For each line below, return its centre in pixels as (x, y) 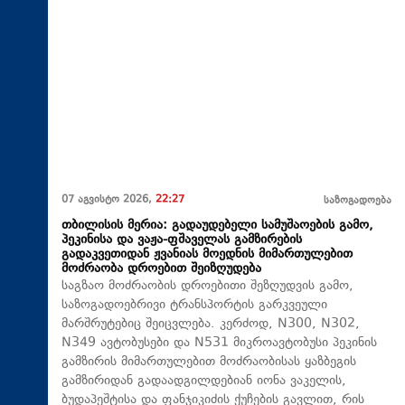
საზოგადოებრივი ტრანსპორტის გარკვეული (194, 306)
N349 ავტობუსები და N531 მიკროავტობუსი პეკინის (219, 344)
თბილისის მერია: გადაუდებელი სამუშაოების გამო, (217, 226)
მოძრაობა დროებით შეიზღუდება (161, 269)
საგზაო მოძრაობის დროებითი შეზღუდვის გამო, (207, 287)
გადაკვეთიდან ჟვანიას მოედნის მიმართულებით (207, 255)
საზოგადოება (358, 202)
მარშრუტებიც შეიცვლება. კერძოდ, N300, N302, (211, 325)
